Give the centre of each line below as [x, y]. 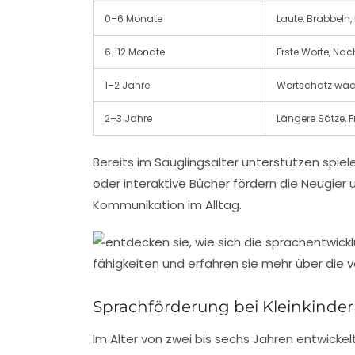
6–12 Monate [135, 52]
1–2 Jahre [127, 85]
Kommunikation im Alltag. [167, 204]
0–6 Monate [134, 18]
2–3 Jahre [128, 118]
